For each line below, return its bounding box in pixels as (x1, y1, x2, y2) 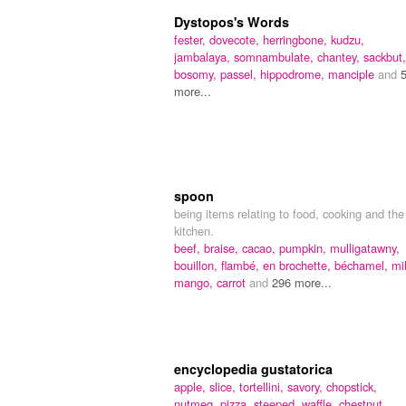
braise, (204, 239, 242, 257)
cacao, (242, 239, 279, 257)
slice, (209, 378, 239, 396)
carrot (217, 274, 249, 292)
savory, (287, 378, 326, 396)
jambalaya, (174, 48, 234, 66)
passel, (220, 65, 260, 83)
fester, (174, 31, 209, 49)
